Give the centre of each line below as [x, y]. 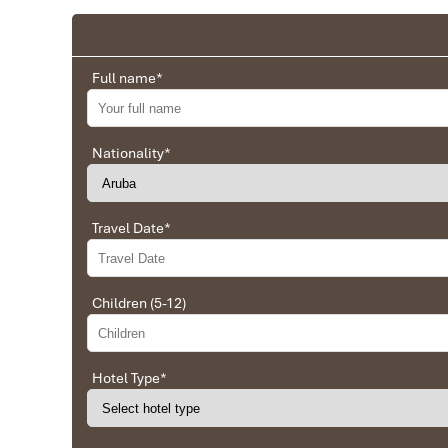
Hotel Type [126, 378]
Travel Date [128, 228]
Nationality [128, 153]
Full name [124, 78]
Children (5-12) [139, 303]
